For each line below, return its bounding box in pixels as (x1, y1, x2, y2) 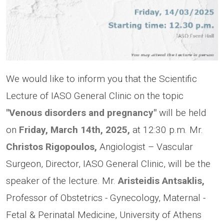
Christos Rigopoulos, (6, 141, 97, 153)
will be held (156, 107, 206, 119)
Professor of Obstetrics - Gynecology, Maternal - (6, 192, 205, 204)
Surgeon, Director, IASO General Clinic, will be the (6, 158, 210, 170)
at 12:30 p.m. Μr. (130, 124, 203, 136)
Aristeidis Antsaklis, (118, 175, 204, 187)
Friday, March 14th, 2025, (19, 124, 130, 136)
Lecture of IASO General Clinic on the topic (6, 90, 183, 102)
